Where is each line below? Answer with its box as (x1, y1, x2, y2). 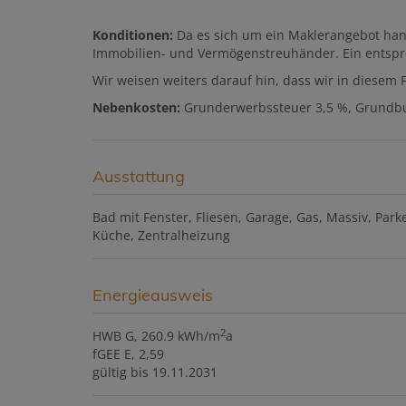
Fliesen (196, 208, 238, 227)
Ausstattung (92, 166, 185, 188)
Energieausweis (92, 285, 213, 306)
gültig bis (92, 363, 149, 382)
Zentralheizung (138, 227, 230, 245)
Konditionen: (92, 26, 177, 44)
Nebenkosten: (92, 99, 184, 117)
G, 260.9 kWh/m (125, 327, 220, 345)
